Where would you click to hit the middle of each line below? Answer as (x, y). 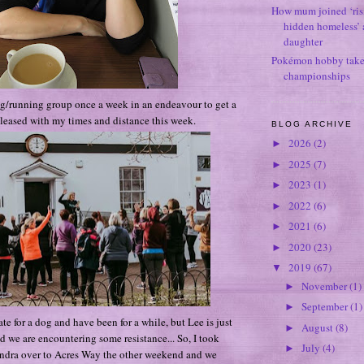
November (325, 286)
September (325, 307)
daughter (303, 42)
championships (317, 75)
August (318, 327)
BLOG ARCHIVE (312, 123)
